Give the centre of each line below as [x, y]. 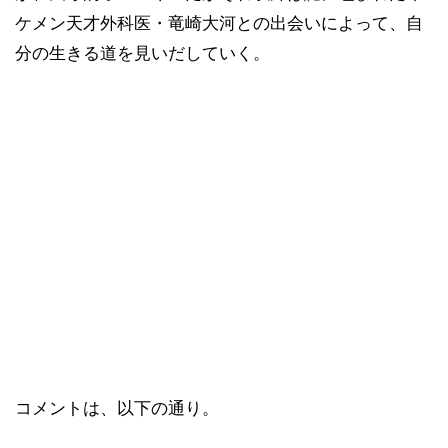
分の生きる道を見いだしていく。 [142, 52]
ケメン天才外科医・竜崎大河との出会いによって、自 [219, 22]
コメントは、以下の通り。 [117, 407]
